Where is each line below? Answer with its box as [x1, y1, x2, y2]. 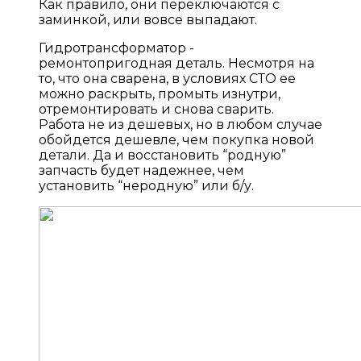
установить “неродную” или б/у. [39, 177, 254, 193]
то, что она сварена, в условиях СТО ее [39, 70, 296, 86]
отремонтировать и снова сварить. [39, 101, 274, 117]
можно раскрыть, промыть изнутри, [39, 85, 280, 102]
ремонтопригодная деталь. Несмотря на [39, 55, 314, 71]
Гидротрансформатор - [39, 39, 194, 56]
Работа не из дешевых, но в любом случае [39, 116, 322, 132]
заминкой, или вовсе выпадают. [39, 11, 257, 27]
